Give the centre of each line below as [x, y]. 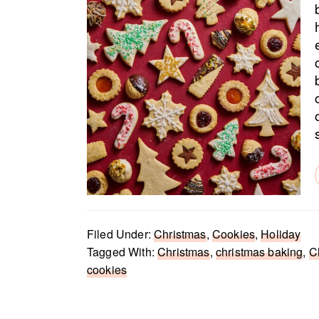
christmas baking [259, 252]
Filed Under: [121, 234]
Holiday [281, 234]
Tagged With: [122, 252]
